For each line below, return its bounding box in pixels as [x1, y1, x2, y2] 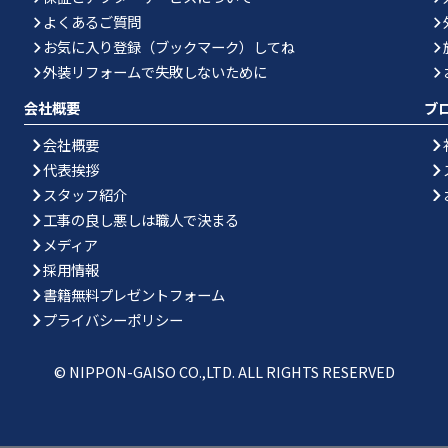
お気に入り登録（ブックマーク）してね [42, 36, 295, 58]
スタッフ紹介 [42, 183, 127, 205]
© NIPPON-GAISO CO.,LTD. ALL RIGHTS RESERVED [53, 360, 395, 382]
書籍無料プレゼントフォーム [42, 283, 225, 305]
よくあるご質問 [42, 11, 141, 33]
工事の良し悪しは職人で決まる [42, 208, 239, 230]
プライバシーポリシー [42, 308, 183, 330]
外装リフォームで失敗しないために [42, 61, 267, 83]
